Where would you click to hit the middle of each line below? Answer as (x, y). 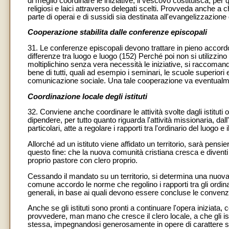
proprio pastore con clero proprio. (83, 160)
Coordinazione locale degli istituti (87, 96)
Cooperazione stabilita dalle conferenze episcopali (117, 32)
